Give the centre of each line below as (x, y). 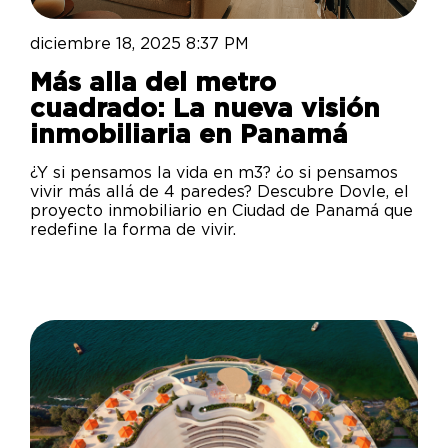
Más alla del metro (153, 83)
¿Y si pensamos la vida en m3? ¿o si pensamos (214, 173)
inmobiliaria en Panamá (189, 135)
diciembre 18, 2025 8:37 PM (139, 44)
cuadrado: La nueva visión (205, 109)
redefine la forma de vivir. (133, 230)
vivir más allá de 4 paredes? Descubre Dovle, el (219, 192)
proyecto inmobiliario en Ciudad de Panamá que (221, 211)
